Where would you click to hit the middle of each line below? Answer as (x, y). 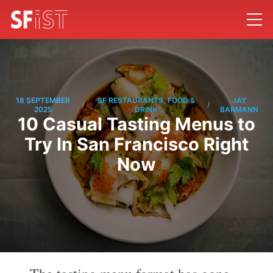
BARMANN (239, 109)
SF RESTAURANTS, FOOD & (146, 100)
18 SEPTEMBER (43, 100)
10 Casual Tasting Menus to (136, 124)
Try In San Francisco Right (136, 144)
